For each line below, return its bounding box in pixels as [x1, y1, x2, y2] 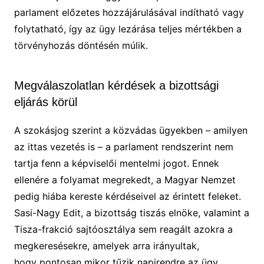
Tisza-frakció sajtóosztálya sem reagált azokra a [14, 223, 233, 236]
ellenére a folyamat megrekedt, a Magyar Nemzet [14, 174, 236, 186]
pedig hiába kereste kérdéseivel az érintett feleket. [14, 190, 241, 203]
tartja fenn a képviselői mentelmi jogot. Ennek [14, 157, 219, 170]
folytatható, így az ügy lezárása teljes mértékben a [14, 23, 242, 35]
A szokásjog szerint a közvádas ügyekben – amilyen [14, 124, 247, 137]
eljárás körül [14, 95, 77, 109]
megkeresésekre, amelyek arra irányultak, [14, 240, 199, 252]
